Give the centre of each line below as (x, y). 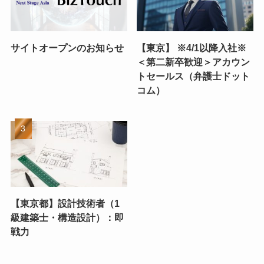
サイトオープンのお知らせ (67, 48)
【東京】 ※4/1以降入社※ (192, 48)
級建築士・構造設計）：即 (67, 217)
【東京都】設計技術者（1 (65, 203)
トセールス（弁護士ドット (194, 76)
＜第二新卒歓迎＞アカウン (194, 62)
